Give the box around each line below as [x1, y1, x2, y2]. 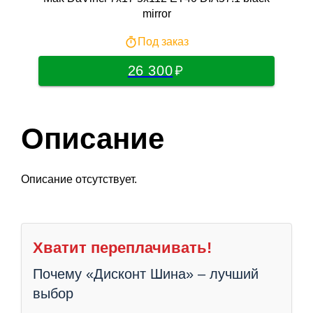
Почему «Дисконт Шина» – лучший [33, 265, 259, 282]
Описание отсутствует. [21, 173, 137, 185]
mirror [142, 7, 171, 20]
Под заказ [138, 36, 189, 48]
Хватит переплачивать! [33, 238, 212, 256]
